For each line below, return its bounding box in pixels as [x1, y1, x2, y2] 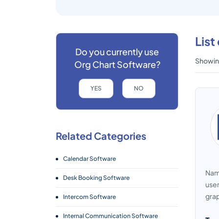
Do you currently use [75, 46, 159, 57]
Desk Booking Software [63, 174, 130, 181]
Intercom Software [63, 193, 116, 200]
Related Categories [56, 130, 146, 142]
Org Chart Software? [74, 59, 160, 70]
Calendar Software [63, 155, 116, 162]
